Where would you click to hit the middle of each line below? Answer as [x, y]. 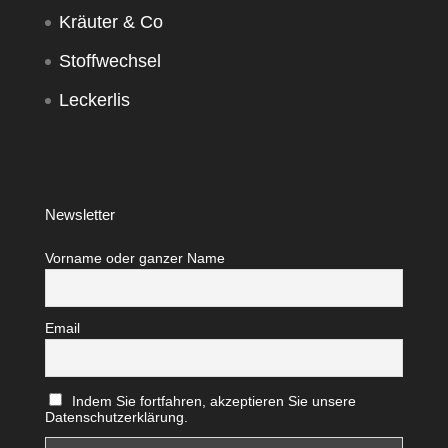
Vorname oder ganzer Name [134, 257]
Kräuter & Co [110, 22]
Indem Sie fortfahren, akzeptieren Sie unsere [214, 400]
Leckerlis [94, 100]
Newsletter [79, 214]
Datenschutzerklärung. [116, 416]
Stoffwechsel [109, 61]
